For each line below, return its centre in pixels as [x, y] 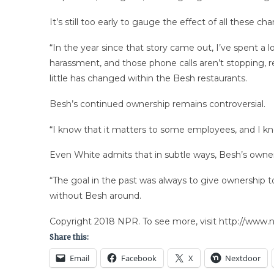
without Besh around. [95, 196]
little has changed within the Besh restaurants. [148, 78]
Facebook [139, 258]
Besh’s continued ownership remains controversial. [157, 104]
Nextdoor [243, 258]
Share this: [69, 237]
